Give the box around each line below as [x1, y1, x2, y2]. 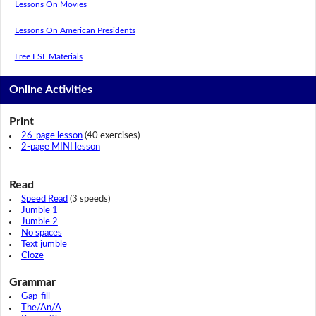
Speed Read [20, 195, 68, 205]
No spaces [20, 229, 62, 238]
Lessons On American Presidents [14, 25, 135, 35]
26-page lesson [20, 131, 83, 141]
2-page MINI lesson [20, 142, 100, 152]
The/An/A [20, 303, 61, 313]
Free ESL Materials [14, 51, 83, 61]
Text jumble [20, 240, 67, 250]
